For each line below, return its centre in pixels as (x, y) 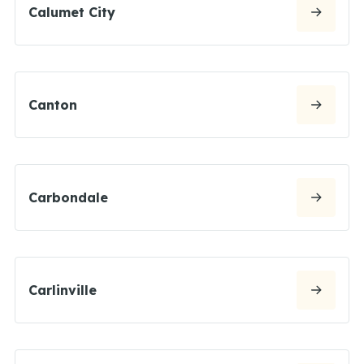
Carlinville (63, 290)
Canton (53, 104)
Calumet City (72, 12)
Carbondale (68, 197)
